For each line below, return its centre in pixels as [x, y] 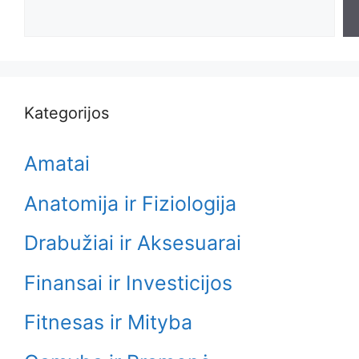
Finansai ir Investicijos [128, 282]
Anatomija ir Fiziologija [130, 203]
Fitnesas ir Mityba [108, 322]
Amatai [57, 163]
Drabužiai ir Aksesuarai [133, 243]
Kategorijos [67, 113]
